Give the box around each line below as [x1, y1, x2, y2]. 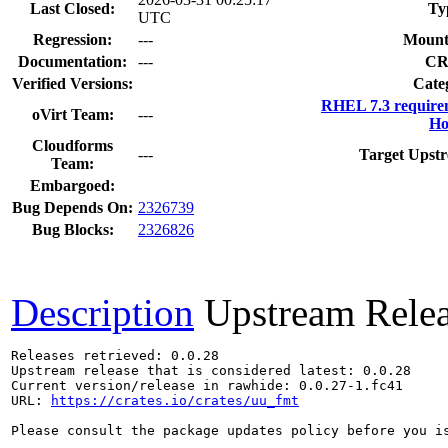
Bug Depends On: [12, 198, 133, 216]
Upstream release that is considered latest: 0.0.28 [11, 362, 411, 378]
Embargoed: [30, 176, 115, 194]
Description [11, 290, 194, 334]
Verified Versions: [12, 74, 133, 92]
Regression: [33, 30, 112, 48]
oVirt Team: [31, 105, 114, 123]
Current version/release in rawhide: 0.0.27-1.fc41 [11, 377, 403, 393]
